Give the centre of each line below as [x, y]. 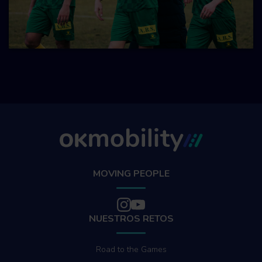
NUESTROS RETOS [131, 218]
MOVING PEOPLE [131, 173]
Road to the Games [131, 249]
